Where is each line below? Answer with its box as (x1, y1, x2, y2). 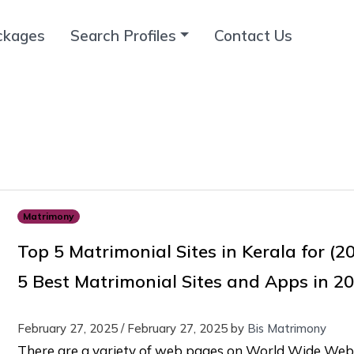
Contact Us (214, 25, 293, 45)
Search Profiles (70, 25, 176, 45)
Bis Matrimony (247, 320, 326, 336)
